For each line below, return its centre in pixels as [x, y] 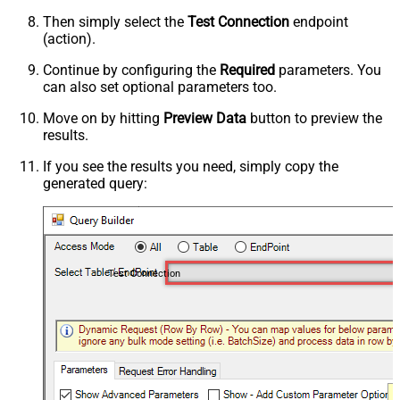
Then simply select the [115, 21]
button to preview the [314, 118]
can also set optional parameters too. [160, 87]
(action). [69, 38]
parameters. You [328, 70]
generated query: [95, 183]
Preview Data [205, 118]
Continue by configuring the [131, 70]
